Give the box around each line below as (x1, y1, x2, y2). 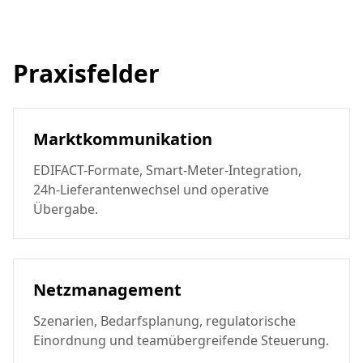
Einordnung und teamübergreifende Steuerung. (33, 331, 329, 349)
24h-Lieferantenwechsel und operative (33, 181, 269, 199)
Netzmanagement (33, 279, 181, 301)
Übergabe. (33, 200, 98, 218)
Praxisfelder (13, 57, 160, 90)
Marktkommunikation (33, 128, 212, 150)
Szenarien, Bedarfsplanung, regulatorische (33, 312, 296, 330)
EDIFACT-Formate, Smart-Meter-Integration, (33, 161, 301, 179)
